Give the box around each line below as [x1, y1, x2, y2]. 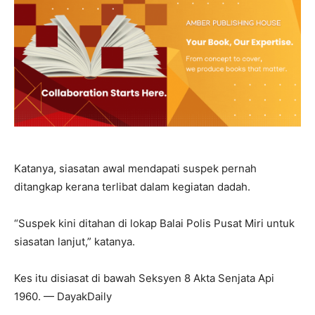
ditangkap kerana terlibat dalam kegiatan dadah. [14, 179, 250, 193]
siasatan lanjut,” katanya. [14, 234, 135, 248]
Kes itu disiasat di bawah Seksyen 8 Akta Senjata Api [14, 271, 274, 285]
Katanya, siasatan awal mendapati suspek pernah [14, 161, 257, 175]
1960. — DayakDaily [14, 289, 112, 303]
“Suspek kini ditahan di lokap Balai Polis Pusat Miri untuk [14, 216, 295, 230]
